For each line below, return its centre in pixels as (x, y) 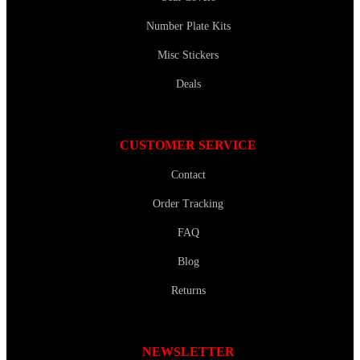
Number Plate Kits (188, 26)
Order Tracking (188, 204)
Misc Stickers (188, 55)
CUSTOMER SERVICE (188, 145)
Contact (188, 175)
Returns (188, 291)
